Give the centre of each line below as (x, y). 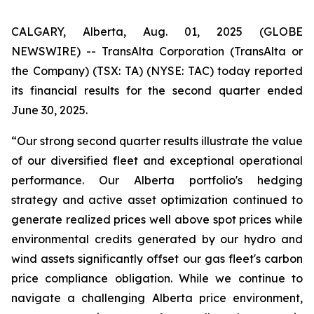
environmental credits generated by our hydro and (157, 239)
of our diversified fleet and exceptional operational (157, 161)
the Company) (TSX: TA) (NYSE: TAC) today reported (157, 71)
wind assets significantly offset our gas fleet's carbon (157, 259)
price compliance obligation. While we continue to (157, 278)
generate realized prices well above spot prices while (157, 219)
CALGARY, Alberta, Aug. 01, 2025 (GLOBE (157, 32)
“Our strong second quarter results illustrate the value (157, 141)
